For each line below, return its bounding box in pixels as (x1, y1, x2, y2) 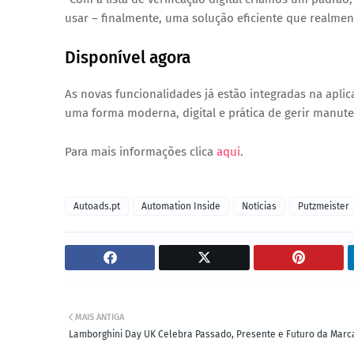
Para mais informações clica (65, 145, 217, 159)
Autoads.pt (73, 201, 120, 212)
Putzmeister (298, 201, 349, 212)
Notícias (242, 201, 277, 212)
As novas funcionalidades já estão (65, 87, 250, 101)
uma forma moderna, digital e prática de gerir (65, 106, 313, 120)
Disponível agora (65, 47, 190, 68)
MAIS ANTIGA (75, 312, 124, 322)
